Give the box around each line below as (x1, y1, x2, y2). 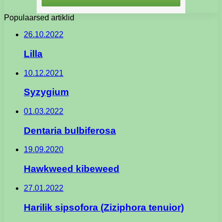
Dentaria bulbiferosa (24, 125, 116, 136)
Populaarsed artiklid (4, 13, 74, 22)
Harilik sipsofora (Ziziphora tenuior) (24, 202, 184, 213)
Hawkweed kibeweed (24, 164, 119, 174)
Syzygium (24, 87, 69, 98)
